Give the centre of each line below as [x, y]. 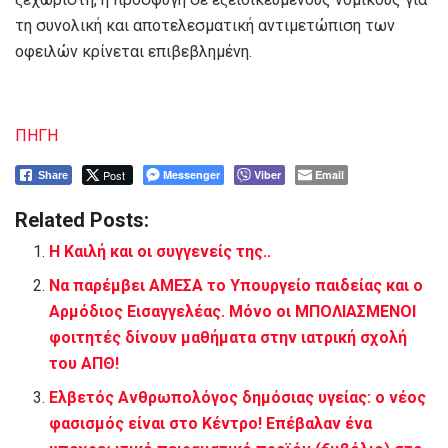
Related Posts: [82, 219]
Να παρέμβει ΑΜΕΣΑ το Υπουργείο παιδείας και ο [236, 285]
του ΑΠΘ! [84, 363]
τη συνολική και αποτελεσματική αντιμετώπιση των [205, 25]
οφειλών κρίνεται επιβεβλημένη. [133, 51]
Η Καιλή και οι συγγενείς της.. [160, 251]
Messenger [191, 174]
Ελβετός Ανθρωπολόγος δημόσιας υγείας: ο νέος [238, 397]
